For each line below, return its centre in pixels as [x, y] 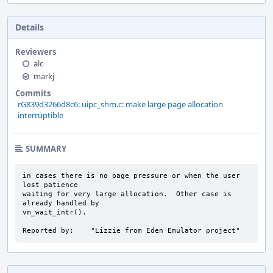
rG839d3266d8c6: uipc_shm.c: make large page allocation [120, 104]
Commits [33, 93]
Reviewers [36, 52]
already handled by [61, 203]
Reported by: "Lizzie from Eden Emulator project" [131, 231]
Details [30, 27]
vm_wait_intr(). [55, 212]
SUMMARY [46, 149]
